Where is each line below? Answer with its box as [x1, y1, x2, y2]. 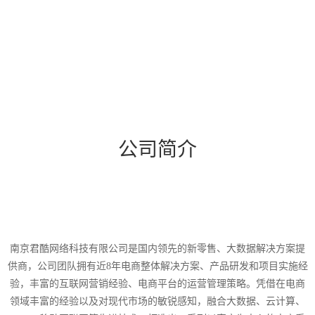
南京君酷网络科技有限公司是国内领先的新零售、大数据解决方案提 [10, 243, 305, 254]
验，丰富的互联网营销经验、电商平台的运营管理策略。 [10, 278, 256, 289]
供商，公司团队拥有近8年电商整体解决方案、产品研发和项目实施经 [7, 260, 308, 271]
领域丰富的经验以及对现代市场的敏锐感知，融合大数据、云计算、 [10, 295, 305, 307]
